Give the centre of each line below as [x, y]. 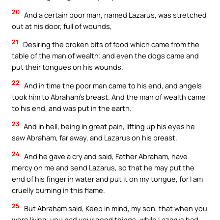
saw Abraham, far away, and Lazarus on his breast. [95, 138]
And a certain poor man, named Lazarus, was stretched [115, 14]
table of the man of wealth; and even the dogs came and [105, 56]
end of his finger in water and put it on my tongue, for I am [107, 179]
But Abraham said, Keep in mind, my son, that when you [115, 208]
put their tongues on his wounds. [68, 67]
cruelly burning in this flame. [58, 190]
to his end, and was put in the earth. [72, 108]
